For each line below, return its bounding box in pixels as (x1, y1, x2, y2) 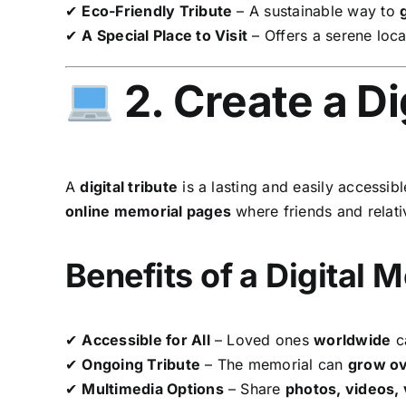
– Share (223, 379, 285, 398)
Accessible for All (82, 330, 210, 349)
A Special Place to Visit (82, 25, 248, 44)
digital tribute (80, 177, 179, 196)
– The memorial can (200, 354, 348, 373)
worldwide (314, 330, 391, 349)
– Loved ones (209, 330, 314, 349)
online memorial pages (64, 201, 231, 220)
